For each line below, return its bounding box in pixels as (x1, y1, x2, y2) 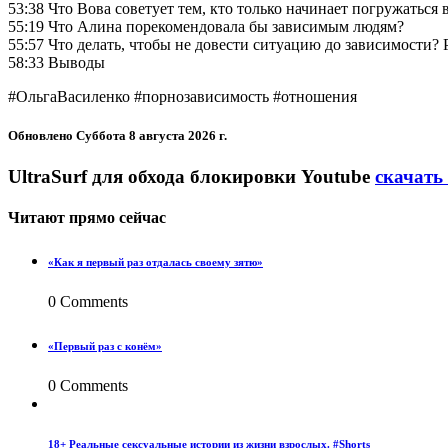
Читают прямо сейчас (8, 209, 166, 227)
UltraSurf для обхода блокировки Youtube (8, 166, 370, 188)
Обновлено (8, 127, 76, 143)
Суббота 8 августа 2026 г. (76, 127, 227, 143)
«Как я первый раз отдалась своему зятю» (48, 256, 263, 269)
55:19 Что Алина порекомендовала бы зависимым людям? (8, 17, 404, 35)
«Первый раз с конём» (48, 340, 162, 353)
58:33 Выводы (8, 53, 105, 71)
